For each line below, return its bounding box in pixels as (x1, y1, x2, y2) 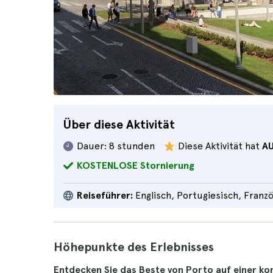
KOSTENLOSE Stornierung (77, 160, 194, 171)
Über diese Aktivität (63, 117, 175, 132)
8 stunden (109, 140, 155, 152)
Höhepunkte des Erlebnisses (54, 239, 214, 254)
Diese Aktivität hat (178, 140, 262, 152)
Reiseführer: (77, 190, 133, 201)
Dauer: (77, 140, 107, 152)
